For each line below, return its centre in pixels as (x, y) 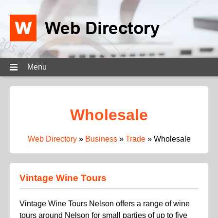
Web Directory (52, 139)
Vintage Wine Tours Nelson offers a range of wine (105, 203)
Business (101, 139)
